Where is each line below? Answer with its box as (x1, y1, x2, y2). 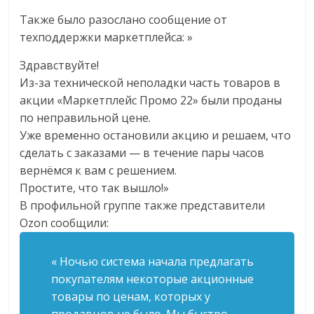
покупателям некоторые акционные (51, 271, 254, 287)
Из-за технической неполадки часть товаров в (20, 75, 281, 91)
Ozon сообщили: (20, 215, 109, 231)
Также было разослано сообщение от (20, 12, 228, 28)
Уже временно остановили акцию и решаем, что (20, 128, 292, 144)
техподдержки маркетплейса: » (20, 29, 193, 46)
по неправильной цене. (20, 110, 151, 126)
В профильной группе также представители (20, 198, 266, 214)
